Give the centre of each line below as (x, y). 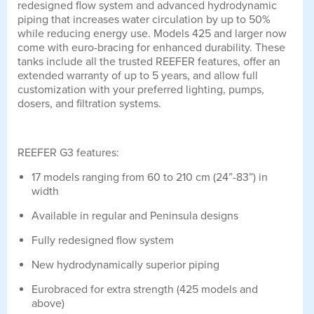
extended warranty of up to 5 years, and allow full (138, 76)
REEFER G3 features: (70, 153)
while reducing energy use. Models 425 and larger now (152, 34)
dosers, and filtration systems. (89, 104)
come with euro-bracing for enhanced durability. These (151, 48)
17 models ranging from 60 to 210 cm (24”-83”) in (150, 178)
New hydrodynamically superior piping (125, 265)
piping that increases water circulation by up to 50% (144, 20)
